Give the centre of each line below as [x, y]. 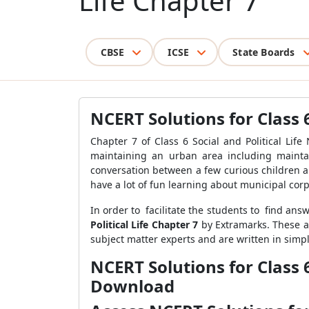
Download [132, 286]
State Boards [264, 52]
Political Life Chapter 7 [144, 225]
